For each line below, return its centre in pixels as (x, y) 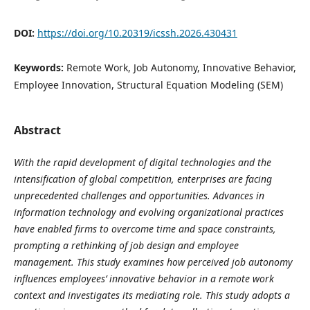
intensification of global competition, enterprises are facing (143, 179)
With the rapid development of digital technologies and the (142, 163)
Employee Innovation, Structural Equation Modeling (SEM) (148, 84)
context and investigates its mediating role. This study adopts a (152, 295)
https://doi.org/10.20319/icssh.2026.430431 (137, 33)
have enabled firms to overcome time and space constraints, (145, 229)
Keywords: (40, 67)
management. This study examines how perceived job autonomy (153, 262)
